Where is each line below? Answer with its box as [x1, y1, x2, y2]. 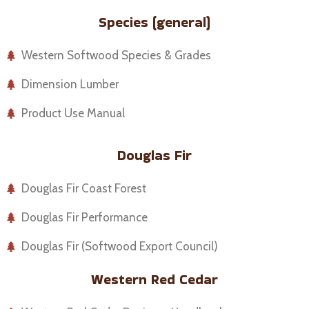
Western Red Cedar [91, 269, 218, 289]
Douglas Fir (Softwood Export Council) [21, 239, 219, 253]
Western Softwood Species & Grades [21, 48, 212, 63]
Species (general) [99, 12, 210, 32]
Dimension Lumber [21, 77, 119, 92]
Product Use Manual [21, 106, 126, 121]
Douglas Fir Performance [21, 210, 148, 224]
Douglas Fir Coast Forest [21, 181, 147, 195]
